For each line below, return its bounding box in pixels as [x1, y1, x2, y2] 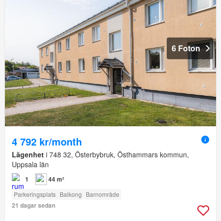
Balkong [60, 190, 82, 199]
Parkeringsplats [14, 190, 56, 199]
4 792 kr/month [12, 134, 82, 149]
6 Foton [172, 42, 200, 54]
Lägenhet [12, 149, 44, 160]
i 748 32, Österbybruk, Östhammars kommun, [44, 149, 189, 160]
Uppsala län [12, 159, 49, 170]
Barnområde [86, 190, 119, 199]
